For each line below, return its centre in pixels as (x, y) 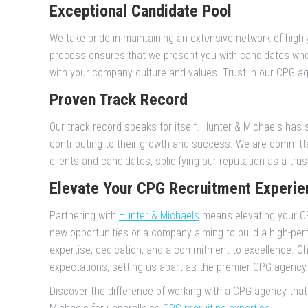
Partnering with (84, 216)
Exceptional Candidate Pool (141, 11)
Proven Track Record (119, 100)
